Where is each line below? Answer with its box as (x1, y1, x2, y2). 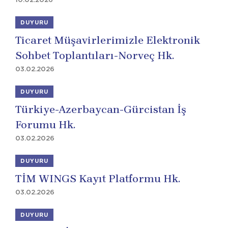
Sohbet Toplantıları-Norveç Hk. (15, 49, 174, 62)
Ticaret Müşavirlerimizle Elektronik (15, 34, 200, 46)
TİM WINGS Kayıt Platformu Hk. (15, 173, 180, 185)
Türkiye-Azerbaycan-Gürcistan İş (15, 103, 186, 116)
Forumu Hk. (15, 119, 75, 131)
